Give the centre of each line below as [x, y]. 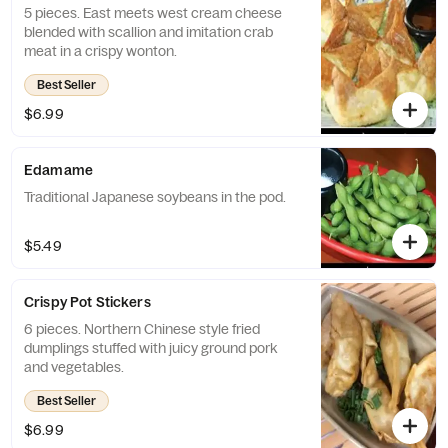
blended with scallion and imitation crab [148, 32]
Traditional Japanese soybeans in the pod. [155, 197]
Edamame [58, 170]
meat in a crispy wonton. [100, 51]
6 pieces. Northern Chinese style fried [142, 329]
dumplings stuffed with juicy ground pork [150, 348]
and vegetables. [74, 367]
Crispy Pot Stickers [87, 302]
